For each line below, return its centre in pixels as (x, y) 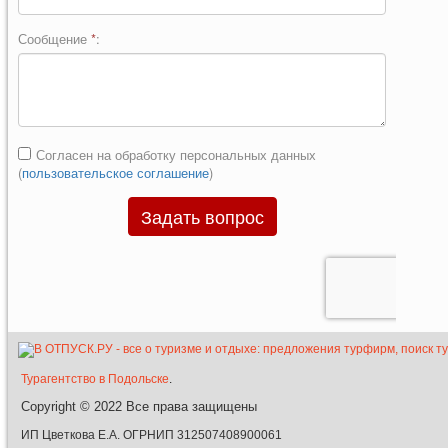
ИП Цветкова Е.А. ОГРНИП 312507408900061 (151, 434)
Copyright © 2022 (73, 406)
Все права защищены (191, 406)
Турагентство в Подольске (95, 378)
